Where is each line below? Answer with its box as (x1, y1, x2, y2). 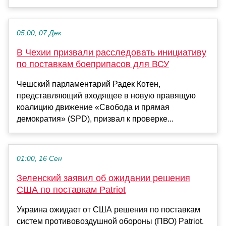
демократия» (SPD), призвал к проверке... (17, 115, 174, 124)
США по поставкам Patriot (17, 185, 126, 195)
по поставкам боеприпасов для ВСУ (17, 59, 169, 70)
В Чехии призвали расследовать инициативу (17, 47, 206, 58)
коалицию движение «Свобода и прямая (17, 103, 169, 112)
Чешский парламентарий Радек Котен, (17, 80, 160, 89)
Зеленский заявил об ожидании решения (17, 173, 190, 184)
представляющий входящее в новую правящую (17, 91, 196, 100)
